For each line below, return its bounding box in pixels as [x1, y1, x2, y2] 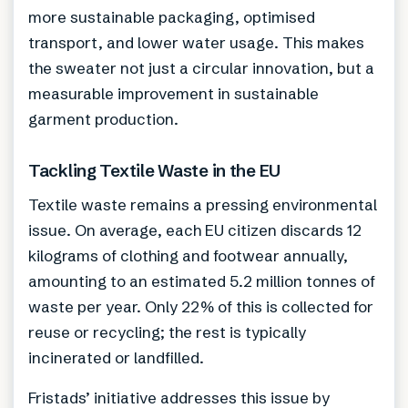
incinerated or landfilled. [28, 348, 204, 368]
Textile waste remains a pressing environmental [28, 195, 377, 215]
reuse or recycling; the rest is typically [28, 322, 306, 342]
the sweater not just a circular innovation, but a [28, 58, 374, 78]
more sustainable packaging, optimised [28, 7, 315, 27]
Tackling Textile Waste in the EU [28, 160, 281, 182]
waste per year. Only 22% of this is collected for [28, 297, 373, 317]
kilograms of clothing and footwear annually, [28, 246, 348, 266]
